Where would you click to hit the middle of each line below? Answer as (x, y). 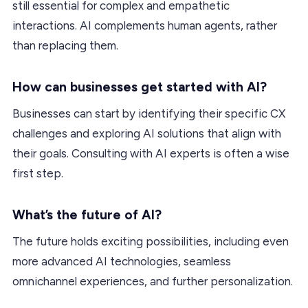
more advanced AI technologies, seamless (122, 261)
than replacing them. (65, 45)
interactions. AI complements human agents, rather (145, 25)
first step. (38, 173)
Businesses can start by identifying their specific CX (149, 113)
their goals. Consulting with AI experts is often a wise (151, 153)
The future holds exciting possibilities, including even (151, 241)
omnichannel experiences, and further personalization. (153, 281)
